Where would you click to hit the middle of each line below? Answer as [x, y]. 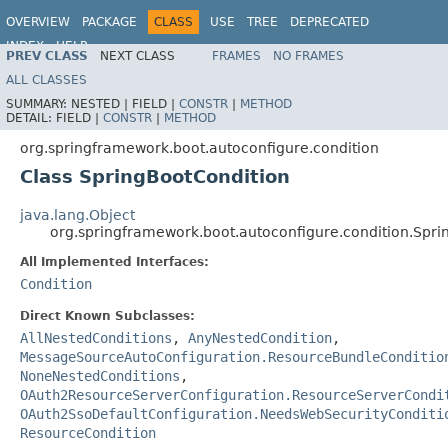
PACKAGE [109, 22]
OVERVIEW [38, 22]
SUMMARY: [38, 103]
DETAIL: [31, 117]
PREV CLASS [47, 55]
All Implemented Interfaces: [114, 261]
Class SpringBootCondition [155, 176]
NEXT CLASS [137, 55]
